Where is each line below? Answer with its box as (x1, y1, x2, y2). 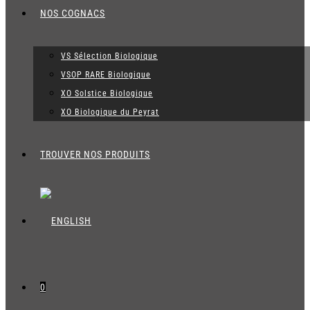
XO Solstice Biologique (61, 89, 153, 98)
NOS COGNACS (40, 8, 105, 19)
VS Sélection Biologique (61, 51, 158, 61)
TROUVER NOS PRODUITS (40, 149, 150, 160)
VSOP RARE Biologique (61, 70, 151, 80)
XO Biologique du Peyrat (61, 107, 159, 117)
